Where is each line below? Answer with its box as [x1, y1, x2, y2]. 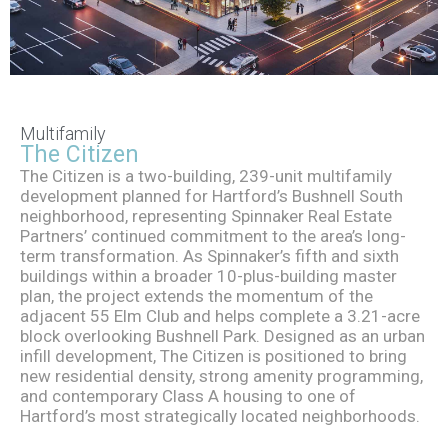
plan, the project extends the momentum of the [20, 286, 373, 306]
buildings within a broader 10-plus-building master [20, 266, 397, 286]
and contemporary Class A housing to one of [20, 386, 356, 406]
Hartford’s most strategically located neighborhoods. [20, 406, 420, 426]
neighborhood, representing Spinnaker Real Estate [20, 206, 392, 226]
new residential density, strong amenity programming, [20, 366, 423, 386]
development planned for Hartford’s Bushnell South [20, 186, 403, 206]
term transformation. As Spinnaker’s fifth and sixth [20, 246, 399, 266]
